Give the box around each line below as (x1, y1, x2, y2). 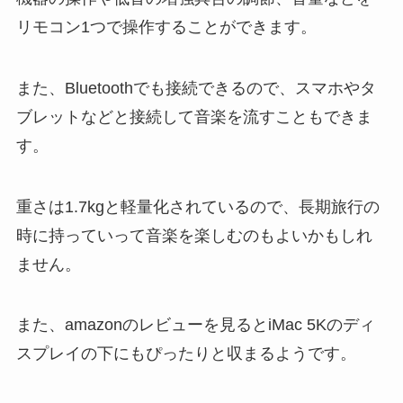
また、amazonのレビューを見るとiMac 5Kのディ (15, 316, 375, 335)
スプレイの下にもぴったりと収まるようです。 (15, 345, 356, 363)
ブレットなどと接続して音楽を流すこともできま (15, 107, 372, 126)
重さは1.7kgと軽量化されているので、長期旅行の (15, 197, 380, 216)
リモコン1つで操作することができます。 (15, 17, 317, 36)
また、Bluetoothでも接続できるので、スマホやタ (15, 78, 376, 97)
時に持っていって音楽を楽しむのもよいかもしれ (15, 226, 372, 245)
